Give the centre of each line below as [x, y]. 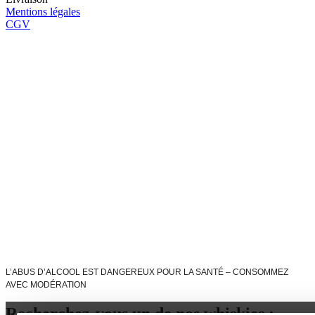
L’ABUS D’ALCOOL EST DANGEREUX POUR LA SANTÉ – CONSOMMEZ [147, 272]
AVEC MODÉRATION [46, 285]
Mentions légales [43, 12]
